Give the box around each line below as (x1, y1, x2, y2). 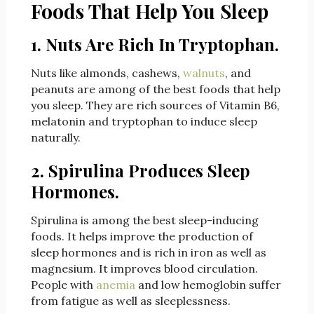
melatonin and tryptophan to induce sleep (30, 114, 257, 129)
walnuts (182, 66, 225, 81)
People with (30, 278, 96, 292)
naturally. (30, 130, 81, 145)
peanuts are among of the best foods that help (30, 82, 280, 97)
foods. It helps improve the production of (30, 229, 253, 244)
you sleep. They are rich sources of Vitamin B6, (30, 98, 280, 113)
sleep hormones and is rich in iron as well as (30, 245, 266, 260)
